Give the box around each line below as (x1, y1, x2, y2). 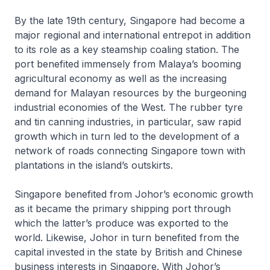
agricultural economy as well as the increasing (14, 72, 227, 84)
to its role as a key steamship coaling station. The (14, 43, 239, 55)
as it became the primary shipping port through (14, 202, 231, 215)
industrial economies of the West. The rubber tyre (14, 101, 243, 113)
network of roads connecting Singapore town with (14, 145, 245, 157)
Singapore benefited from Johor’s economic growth (14, 188, 253, 200)
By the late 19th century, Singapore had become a (14, 14, 245, 27)
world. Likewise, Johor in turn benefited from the (14, 231, 239, 243)
